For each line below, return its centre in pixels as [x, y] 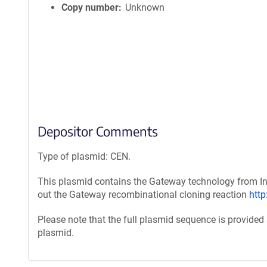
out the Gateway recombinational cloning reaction [143, 195]
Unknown [145, 7]
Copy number [90, 7]
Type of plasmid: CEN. [84, 156]
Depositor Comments [98, 131]
